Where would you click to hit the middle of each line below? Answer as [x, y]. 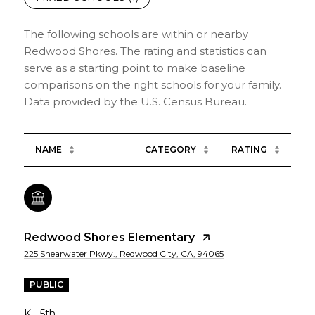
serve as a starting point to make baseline [135, 67]
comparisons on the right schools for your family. [153, 84]
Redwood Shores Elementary [109, 237]
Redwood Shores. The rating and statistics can [145, 51]
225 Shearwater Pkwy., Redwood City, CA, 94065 [124, 253]
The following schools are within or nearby [136, 34]
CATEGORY [171, 149]
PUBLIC [46, 284]
